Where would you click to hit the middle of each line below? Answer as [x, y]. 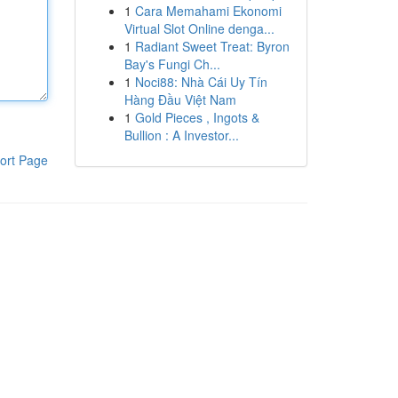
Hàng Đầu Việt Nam [180, 99]
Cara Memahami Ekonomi [208, 11]
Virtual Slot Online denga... [199, 28]
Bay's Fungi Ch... [172, 64]
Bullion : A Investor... [181, 135]
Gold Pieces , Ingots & [197, 117]
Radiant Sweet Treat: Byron [212, 46]
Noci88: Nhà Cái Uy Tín [201, 82]
